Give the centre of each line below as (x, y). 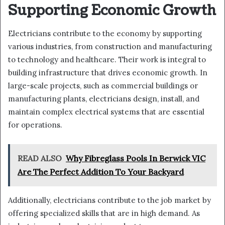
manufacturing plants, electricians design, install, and (104, 98)
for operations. (35, 125)
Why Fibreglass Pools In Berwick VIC (136, 158)
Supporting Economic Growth (112, 11)
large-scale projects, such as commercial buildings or (103, 85)
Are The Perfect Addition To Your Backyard (101, 172)
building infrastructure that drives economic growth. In (108, 72)
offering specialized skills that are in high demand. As (104, 213)
